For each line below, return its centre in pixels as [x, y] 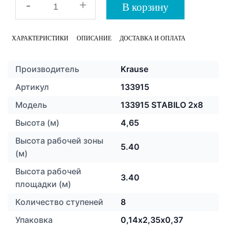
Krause [134, 69]
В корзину [145, 7]
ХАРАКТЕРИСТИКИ [40, 38]
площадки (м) [43, 184]
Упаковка [34, 220]
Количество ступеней [59, 202]
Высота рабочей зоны [59, 141]
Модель [31, 105]
